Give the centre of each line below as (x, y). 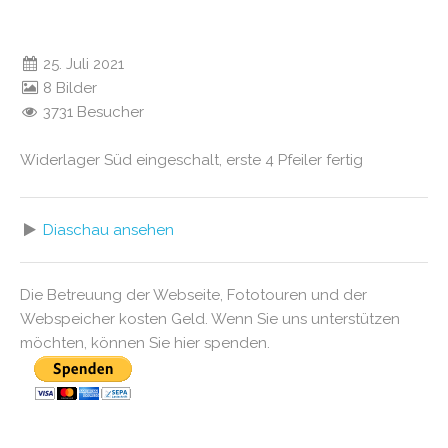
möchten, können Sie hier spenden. (145, 343)
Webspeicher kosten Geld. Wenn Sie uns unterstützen (210, 319)
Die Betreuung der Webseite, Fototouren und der (193, 295)
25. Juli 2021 (82, 64)
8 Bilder (68, 88)
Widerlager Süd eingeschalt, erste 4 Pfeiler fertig (191, 160)
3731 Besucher (92, 112)
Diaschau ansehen (109, 230)
